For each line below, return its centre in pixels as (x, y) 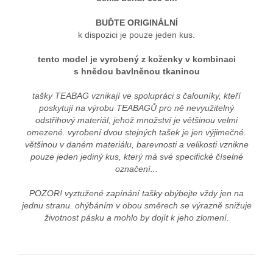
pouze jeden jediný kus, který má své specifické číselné (136, 156)
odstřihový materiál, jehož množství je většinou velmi (136, 120)
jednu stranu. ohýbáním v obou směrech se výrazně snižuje (136, 205)
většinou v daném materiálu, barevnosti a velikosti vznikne (136, 144)
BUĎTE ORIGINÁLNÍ (136, 22)
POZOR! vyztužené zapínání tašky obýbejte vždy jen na (136, 193)
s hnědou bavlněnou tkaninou (136, 71)
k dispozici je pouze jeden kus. (136, 34)
